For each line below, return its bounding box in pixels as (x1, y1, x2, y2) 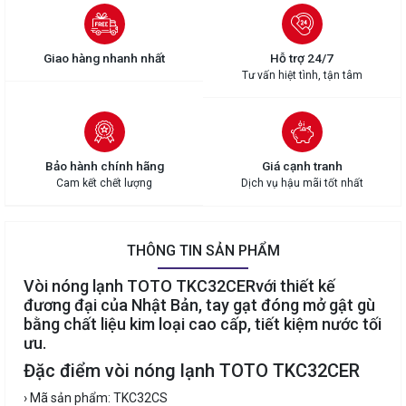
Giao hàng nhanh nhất (43, 51, 165, 66)
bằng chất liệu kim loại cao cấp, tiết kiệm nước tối (24, 314, 382, 334)
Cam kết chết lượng (56, 177, 152, 190)
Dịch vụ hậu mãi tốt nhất (240, 177, 363, 190)
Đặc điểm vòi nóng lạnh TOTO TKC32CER (24, 360, 360, 382)
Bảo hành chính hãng (44, 159, 164, 174)
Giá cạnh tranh (261, 159, 343, 174)
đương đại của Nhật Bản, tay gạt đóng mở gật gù (24, 295, 375, 315)
